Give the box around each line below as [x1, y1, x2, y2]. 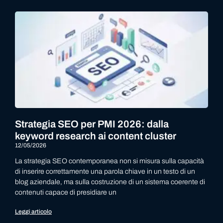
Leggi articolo [15, 208, 52, 215]
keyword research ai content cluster [15, 130, 176, 141]
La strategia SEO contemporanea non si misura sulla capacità [15, 157, 204, 165]
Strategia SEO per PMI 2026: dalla [15, 118, 169, 129]
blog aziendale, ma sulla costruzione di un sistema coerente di [15, 178, 205, 186]
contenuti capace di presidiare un [15, 189, 116, 196]
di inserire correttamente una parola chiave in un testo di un [15, 168, 195, 175]
